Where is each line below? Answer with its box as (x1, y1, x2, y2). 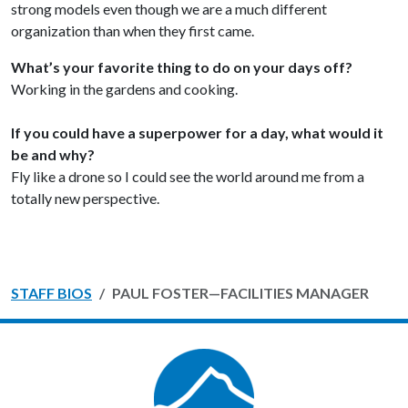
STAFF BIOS (11, 283, 92, 301)
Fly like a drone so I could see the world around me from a (11, 167, 364, 185)
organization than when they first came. (11, 21, 254, 39)
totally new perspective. (11, 189, 159, 207)
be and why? (11, 145, 95, 163)
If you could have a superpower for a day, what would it (11, 123, 383, 141)
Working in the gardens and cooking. (11, 79, 238, 97)
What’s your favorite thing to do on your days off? (11, 57, 352, 76)
